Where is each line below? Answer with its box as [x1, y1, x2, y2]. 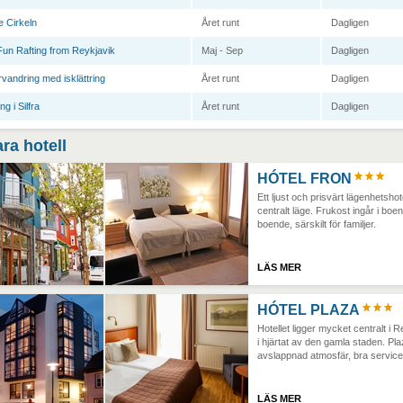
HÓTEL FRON [257, 171, 352, 186]
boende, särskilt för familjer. [257, 219, 376, 229]
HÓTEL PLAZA [257, 302, 360, 318]
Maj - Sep [201, 45, 243, 56]
